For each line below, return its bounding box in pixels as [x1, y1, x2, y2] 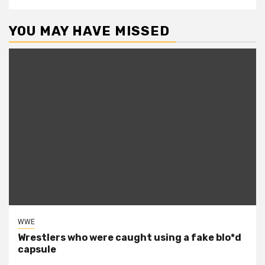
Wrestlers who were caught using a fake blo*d [18, 232, 241, 244]
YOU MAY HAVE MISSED [9, 23, 170, 40]
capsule [18, 244, 56, 256]
